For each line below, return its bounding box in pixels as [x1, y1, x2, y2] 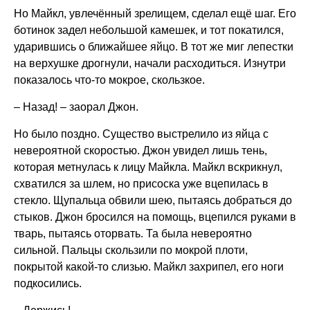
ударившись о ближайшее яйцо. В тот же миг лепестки [14, 41, 293, 53]
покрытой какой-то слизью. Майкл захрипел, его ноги [14, 261, 284, 273]
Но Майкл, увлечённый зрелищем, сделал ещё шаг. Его [14, 8, 296, 19]
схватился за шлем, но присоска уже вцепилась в [14, 178, 268, 190]
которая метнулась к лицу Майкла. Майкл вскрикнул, [14, 161, 282, 173]
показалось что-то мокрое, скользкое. [14, 74, 205, 86]
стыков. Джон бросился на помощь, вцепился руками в [14, 211, 296, 223]
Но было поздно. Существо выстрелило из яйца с [14, 128, 268, 140]
